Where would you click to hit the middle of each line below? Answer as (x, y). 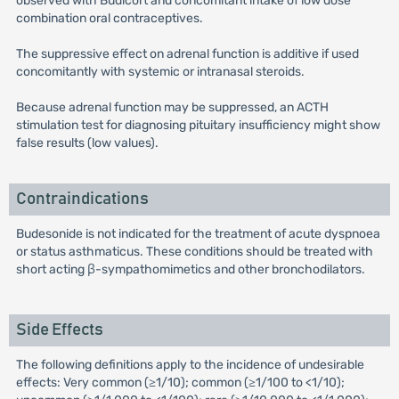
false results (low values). (87, 143)
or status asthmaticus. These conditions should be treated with (194, 252)
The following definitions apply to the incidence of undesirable (190, 365)
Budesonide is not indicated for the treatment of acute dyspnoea (198, 234)
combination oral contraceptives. (109, 18)
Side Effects (59, 330)
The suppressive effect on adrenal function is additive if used (187, 54)
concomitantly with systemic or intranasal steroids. (160, 72)
